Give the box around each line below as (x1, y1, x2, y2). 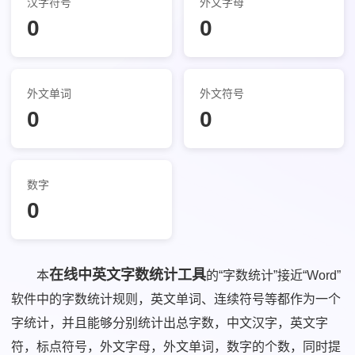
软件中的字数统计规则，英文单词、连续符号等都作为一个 (11, 292, 342, 306)
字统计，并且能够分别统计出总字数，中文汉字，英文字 (11, 316, 329, 330)
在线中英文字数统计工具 (49, 267, 207, 283)
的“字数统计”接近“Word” (206, 269, 342, 282)
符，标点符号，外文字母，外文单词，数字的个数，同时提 (11, 340, 342, 353)
